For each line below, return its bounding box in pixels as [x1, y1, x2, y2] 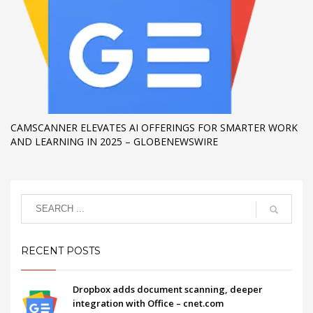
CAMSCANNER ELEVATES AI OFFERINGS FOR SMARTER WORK [10, 120, 298, 134]
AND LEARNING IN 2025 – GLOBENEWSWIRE [10, 134, 218, 148]
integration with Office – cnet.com [73, 296, 224, 310]
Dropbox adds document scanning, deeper [73, 282, 263, 296]
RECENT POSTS [21, 244, 101, 257]
